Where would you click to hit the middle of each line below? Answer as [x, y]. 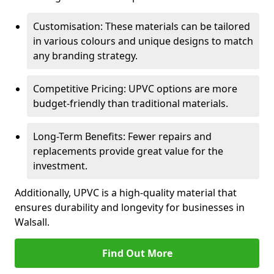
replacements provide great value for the [128, 151]
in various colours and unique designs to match [143, 41]
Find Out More [137, 253]
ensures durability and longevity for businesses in [130, 207]
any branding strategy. [85, 56]
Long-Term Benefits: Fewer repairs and [122, 136]
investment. [60, 166]
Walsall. [32, 222]
